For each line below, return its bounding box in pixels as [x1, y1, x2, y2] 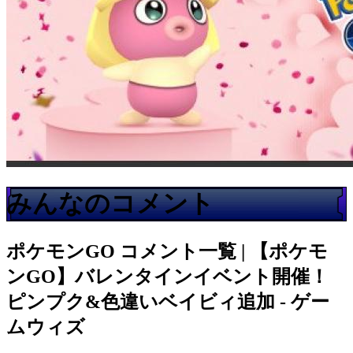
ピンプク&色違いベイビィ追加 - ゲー [6, 291, 329, 312]
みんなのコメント [6, 189, 214, 218]
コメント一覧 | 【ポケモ [120, 240, 328, 262]
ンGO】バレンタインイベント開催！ [6, 266, 329, 287]
